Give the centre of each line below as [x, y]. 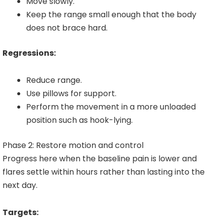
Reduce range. [54, 80]
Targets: [20, 213]
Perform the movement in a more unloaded [111, 107]
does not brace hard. [67, 28]
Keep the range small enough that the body [111, 15]
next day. [20, 185]
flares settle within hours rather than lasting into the [104, 172]
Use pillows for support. [71, 94]
